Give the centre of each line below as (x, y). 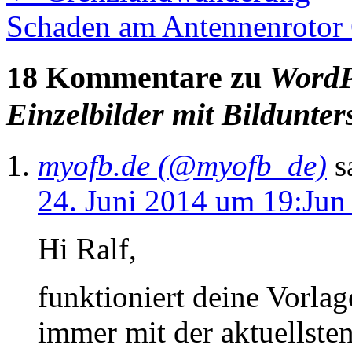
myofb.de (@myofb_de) (182, 165)
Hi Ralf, (87, 248)
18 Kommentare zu (138, 77)
